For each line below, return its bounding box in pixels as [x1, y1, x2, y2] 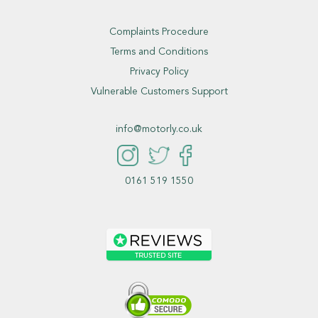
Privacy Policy [129, 66, 189, 77]
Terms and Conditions [110, 46, 208, 57]
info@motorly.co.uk [116, 124, 202, 134]
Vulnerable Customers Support [90, 86, 228, 97]
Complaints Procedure [109, 26, 209, 37]
